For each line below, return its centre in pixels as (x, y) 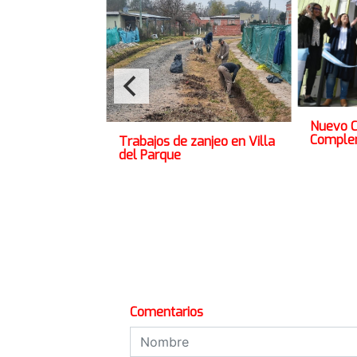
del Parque (150, 155)
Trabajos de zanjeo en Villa (197, 142)
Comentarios (167, 312)
